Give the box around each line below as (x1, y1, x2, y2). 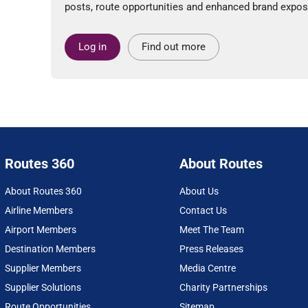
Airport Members (5, 224, 77, 236)
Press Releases (179, 243, 243, 255)
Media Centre (179, 263, 236, 274)
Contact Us (179, 205, 227, 217)
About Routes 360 (5, 186, 82, 197)
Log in (78, 41, 107, 54)
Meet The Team (179, 224, 244, 236)
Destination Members (5, 243, 96, 255)
